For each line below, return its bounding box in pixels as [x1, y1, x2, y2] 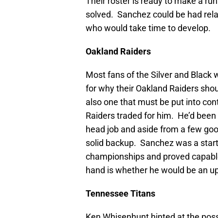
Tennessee [86, 188, 128, 199]
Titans [128, 188, 155, 199]
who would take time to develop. [86, 23, 211, 34]
